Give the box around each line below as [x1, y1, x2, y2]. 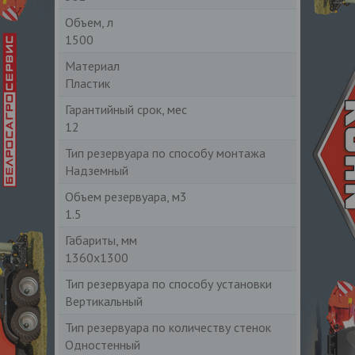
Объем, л [65, 13, 113, 30]
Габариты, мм [65, 231, 137, 248]
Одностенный [65, 336, 140, 353]
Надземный [65, 162, 128, 178]
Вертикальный [65, 292, 143, 309]
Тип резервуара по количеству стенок [65, 319, 271, 335]
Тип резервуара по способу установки [65, 275, 272, 292]
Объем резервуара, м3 [65, 188, 187, 204]
